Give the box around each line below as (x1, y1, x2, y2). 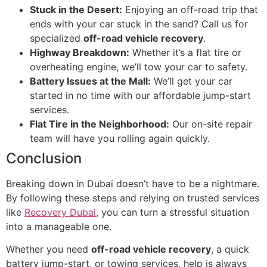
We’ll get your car (151, 74, 232, 87)
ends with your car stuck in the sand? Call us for (30, 17, 248, 30)
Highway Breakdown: (30, 46, 129, 58)
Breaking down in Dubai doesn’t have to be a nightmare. (6, 177, 259, 190)
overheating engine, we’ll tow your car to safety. (30, 60, 247, 73)
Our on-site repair (169, 117, 252, 130)
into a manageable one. (6, 220, 111, 232)
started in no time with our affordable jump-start (30, 89, 251, 101)
